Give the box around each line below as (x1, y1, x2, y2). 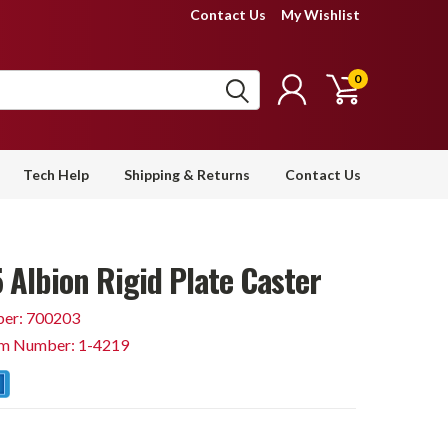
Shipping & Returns (124, 166, 250, 183)
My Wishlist (281, 6, 360, 23)
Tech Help (23, 166, 89, 183)
